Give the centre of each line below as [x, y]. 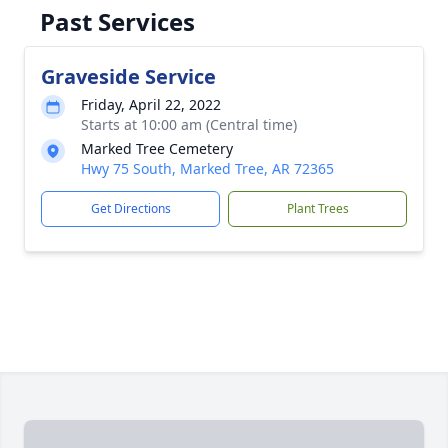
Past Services [117, 21]
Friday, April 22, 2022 [151, 104]
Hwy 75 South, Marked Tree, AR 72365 [207, 168]
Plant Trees [317, 208]
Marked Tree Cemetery [157, 148]
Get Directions [130, 208]
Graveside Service [128, 76]
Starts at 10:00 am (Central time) [189, 124]
